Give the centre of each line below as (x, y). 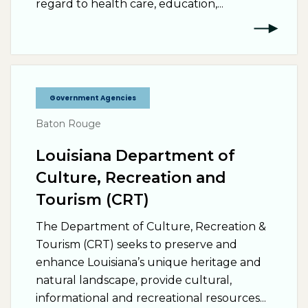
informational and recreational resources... (151, 298)
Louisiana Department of (135, 156)
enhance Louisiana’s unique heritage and (148, 262)
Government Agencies (93, 98)
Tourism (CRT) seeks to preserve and (136, 244)
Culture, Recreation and (131, 178)
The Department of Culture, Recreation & (151, 227)
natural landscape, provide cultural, (134, 280)
